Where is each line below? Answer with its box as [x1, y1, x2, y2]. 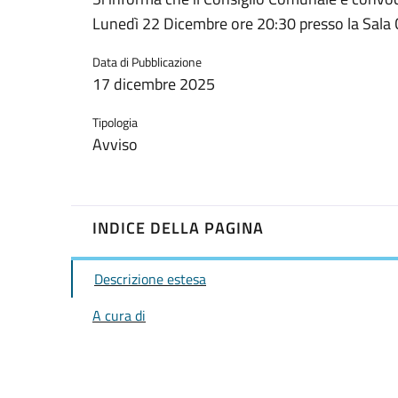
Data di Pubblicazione [92, 52, 202, 72]
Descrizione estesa [94, 267, 206, 290]
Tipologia [92, 113, 138, 132]
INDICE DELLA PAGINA [92, 215, 264, 241]
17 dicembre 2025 [92, 72, 215, 97]
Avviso [92, 132, 138, 157]
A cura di [92, 305, 146, 327]
